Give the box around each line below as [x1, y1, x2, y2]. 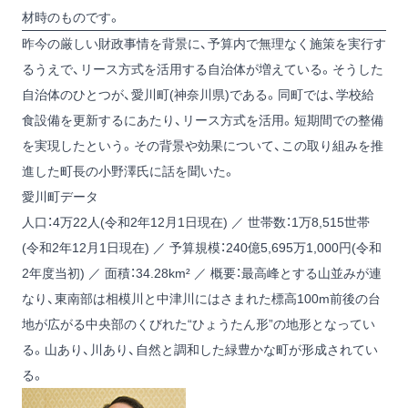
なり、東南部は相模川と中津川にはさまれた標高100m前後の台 [22, 291, 381, 306]
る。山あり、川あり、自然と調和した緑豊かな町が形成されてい [22, 342, 378, 357]
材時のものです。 [22, 10, 121, 25]
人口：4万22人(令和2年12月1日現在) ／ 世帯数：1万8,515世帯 [22, 215, 370, 229]
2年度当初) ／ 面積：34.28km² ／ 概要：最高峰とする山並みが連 [22, 266, 382, 280]
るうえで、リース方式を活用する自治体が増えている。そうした [22, 62, 383, 76]
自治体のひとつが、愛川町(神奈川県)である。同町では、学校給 [22, 87, 374, 102]
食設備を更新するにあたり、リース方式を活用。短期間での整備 [22, 113, 383, 127]
